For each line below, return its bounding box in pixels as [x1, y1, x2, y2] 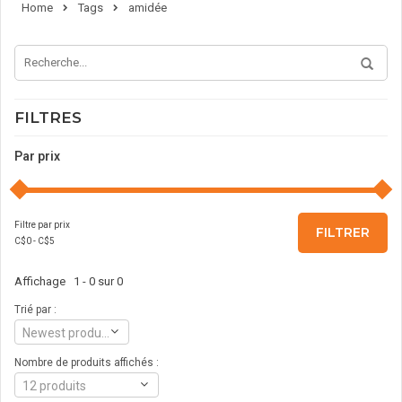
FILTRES [14, 108, 82, 127]
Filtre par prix [14, 219, 70, 230]
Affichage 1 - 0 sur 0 [14, 274, 123, 288]
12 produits [22, 378, 86, 393]
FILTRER [316, 223, 370, 240]
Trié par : [14, 302, 57, 316]
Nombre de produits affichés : [14, 355, 159, 369]
